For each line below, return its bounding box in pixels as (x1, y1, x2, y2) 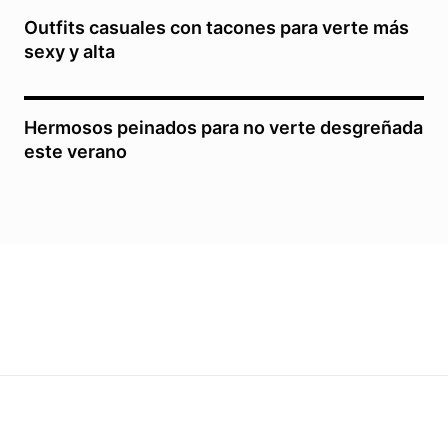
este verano (24, 141, 127, 163)
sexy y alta (24, 41, 115, 63)
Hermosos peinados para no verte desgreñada (24, 117, 423, 139)
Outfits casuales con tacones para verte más (24, 17, 409, 39)
